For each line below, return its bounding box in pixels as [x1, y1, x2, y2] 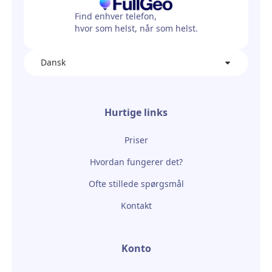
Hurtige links [104, 106, 168, 120]
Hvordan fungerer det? [89, 156, 183, 168]
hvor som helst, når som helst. [74, 22, 198, 35]
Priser [124, 134, 148, 146]
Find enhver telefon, [74, 10, 157, 22]
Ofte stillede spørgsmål [88, 178, 184, 190]
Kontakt [120, 200, 152, 212]
